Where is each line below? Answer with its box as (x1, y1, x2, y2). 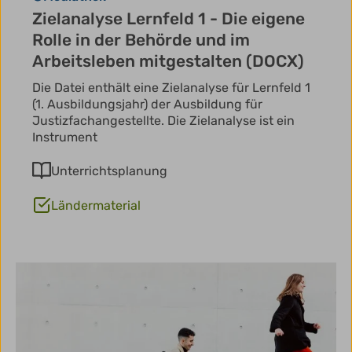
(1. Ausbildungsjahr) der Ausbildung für (32, 97, 262, 112)
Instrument (32, 130, 97, 145)
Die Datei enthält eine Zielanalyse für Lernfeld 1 (32, 80, 310, 96)
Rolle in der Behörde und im (32, 30, 250, 50)
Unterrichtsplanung (51, 163, 167, 179)
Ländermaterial (51, 198, 141, 214)
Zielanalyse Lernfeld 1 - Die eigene (32, 9, 305, 29)
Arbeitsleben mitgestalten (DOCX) (32, 51, 304, 71)
